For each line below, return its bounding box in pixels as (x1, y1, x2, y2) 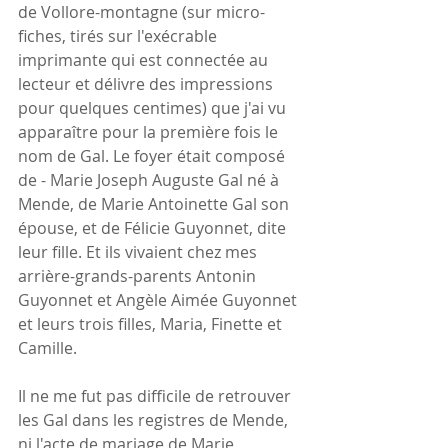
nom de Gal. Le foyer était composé (18, 144, 289, 167)
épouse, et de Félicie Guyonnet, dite (18, 216, 290, 239)
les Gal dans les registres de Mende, (18, 408, 292, 431)
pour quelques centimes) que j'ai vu (18, 96, 290, 119)
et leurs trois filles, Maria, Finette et (18, 312, 286, 335)
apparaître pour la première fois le (18, 120, 282, 143)
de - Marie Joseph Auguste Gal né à (18, 168, 283, 191)
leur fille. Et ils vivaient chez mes (18, 240, 261, 263)
